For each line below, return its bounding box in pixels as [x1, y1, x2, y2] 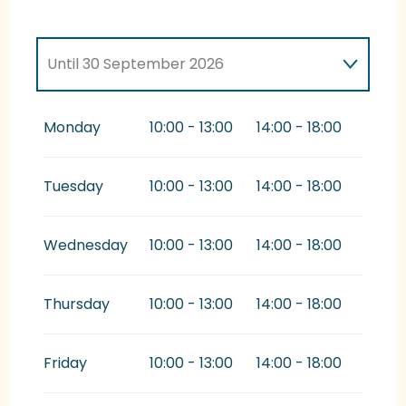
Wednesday [43, 235, 128, 256]
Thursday [43, 294, 110, 315]
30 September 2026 [79, 53, 224, 75]
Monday [43, 117, 101, 139]
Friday [43, 353, 87, 374]
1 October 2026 [85, 101, 201, 122]
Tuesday [43, 176, 103, 198]
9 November [230, 101, 323, 122]
